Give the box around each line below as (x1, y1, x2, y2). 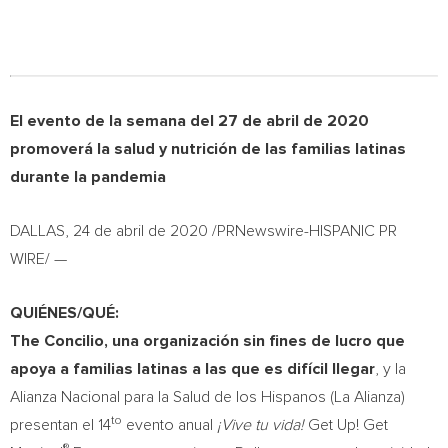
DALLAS (10, 223, 65, 239)
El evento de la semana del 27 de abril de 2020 (10, 113, 369, 129)
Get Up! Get (308, 417, 388, 433)
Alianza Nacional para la (10, 389, 173, 405)
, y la (375, 361, 406, 377)
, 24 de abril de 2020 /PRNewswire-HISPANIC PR (65, 223, 397, 239)
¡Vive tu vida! (217, 417, 308, 433)
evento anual (122, 417, 217, 433)
